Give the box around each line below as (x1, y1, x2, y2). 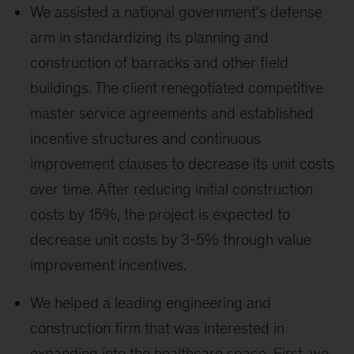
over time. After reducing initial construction (30, 180, 314, 198)
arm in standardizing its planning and (30, 28, 269, 46)
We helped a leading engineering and (30, 294, 272, 311)
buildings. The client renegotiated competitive (30, 79, 324, 96)
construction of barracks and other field (30, 54, 289, 71)
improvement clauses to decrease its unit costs (30, 155, 335, 172)
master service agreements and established (30, 104, 314, 122)
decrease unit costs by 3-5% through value (30, 231, 312, 248)
